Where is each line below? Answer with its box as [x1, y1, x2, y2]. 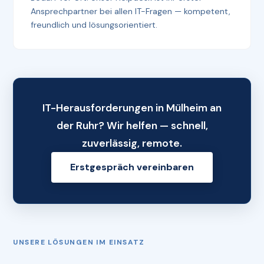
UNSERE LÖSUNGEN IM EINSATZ [13, 237, 145, 247]
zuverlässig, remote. [82, 136, 182, 150]
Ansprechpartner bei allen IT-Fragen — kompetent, [31, 5, 231, 16]
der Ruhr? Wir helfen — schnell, [56, 118, 208, 132]
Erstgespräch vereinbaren [70, 161, 194, 174]
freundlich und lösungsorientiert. [31, 19, 158, 30]
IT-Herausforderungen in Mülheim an [42, 101, 222, 114]
